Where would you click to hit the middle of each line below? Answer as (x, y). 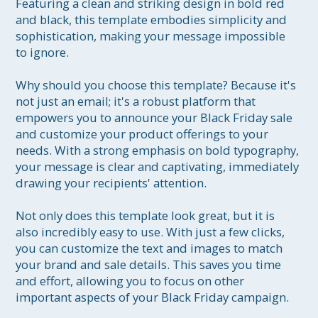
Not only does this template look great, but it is (147, 216)
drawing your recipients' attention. (111, 183)
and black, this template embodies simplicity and (153, 20)
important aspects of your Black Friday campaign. (153, 297)
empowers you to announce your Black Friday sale (156, 118)
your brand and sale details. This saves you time (150, 265)
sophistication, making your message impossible (152, 36)
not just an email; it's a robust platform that (137, 102)
